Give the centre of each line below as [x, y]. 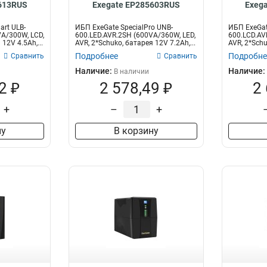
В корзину [136, 131]
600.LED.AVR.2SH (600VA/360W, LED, [136, 35]
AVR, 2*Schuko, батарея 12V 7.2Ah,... [136, 43]
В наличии [132, 72]
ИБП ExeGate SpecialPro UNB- [124, 27]
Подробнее [97, 56]
